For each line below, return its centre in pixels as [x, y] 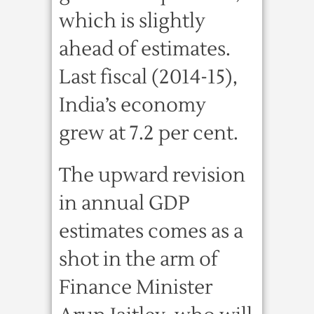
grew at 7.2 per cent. [149, 133]
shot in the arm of [138, 259]
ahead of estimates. [145, 49]
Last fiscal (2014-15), [148, 77]
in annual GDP [124, 203]
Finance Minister [136, 287]
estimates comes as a [151, 231]
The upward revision [152, 175]
